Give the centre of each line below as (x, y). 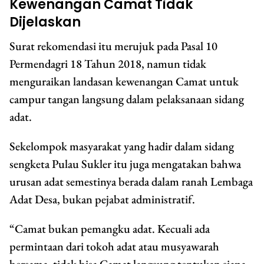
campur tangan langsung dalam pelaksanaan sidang (127, 99)
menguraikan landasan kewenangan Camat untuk (124, 82)
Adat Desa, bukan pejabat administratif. (102, 199)
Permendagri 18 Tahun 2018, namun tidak (108, 64)
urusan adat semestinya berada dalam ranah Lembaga (131, 182)
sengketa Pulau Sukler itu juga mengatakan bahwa (125, 164)
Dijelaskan (45, 22)
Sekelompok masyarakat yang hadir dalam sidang (122, 146)
